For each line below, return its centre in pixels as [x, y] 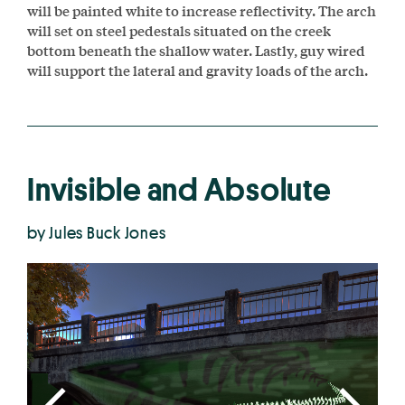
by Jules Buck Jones [97, 232]
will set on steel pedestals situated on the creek [179, 30]
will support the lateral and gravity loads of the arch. [198, 70]
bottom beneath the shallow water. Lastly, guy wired [196, 50]
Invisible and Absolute [179, 190]
